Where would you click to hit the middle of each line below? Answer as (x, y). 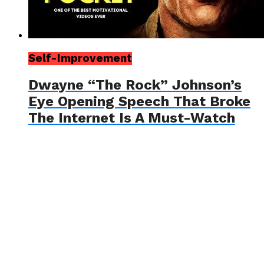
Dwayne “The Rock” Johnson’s (135, 85)
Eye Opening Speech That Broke (139, 101)
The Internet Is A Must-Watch (132, 118)
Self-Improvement (80, 58)
